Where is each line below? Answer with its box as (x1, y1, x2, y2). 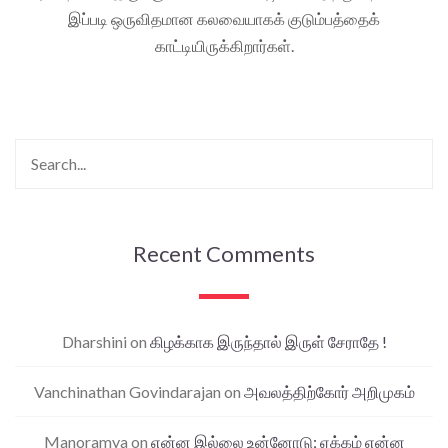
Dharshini (61, 331, 127, 351)
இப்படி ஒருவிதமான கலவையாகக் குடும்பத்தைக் (68, 8, 380, 28)
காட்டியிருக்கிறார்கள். (154, 35, 294, 55)
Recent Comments (133, 239, 315, 267)
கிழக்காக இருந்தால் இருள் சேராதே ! (149, 331, 387, 351)
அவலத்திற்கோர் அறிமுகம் (243, 381, 415, 401)
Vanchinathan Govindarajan (33, 381, 221, 401)
